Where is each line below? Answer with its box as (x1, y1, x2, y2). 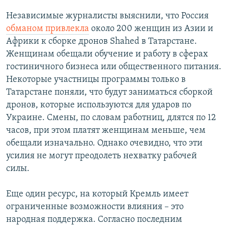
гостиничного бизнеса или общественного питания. (6, 62, 221, 72)
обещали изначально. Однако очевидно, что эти (6, 138, 203, 148)
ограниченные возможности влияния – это (6, 202, 184, 212)
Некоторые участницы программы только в (6, 75, 186, 84)
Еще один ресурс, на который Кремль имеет (6, 189, 188, 199)
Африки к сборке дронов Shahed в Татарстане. (6, 37, 197, 46)
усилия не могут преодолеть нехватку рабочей (6, 151, 197, 161)
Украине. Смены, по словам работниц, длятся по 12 (6, 113, 216, 123)
